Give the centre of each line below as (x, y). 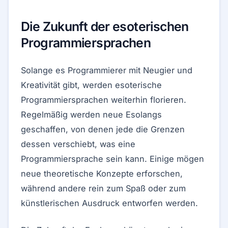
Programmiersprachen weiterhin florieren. (104, 100)
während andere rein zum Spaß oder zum (103, 188)
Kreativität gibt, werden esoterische (91, 85)
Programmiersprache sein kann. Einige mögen (112, 159)
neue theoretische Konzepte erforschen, (102, 174)
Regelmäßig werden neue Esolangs (91, 115)
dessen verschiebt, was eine (78, 144)
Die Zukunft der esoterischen (105, 26)
